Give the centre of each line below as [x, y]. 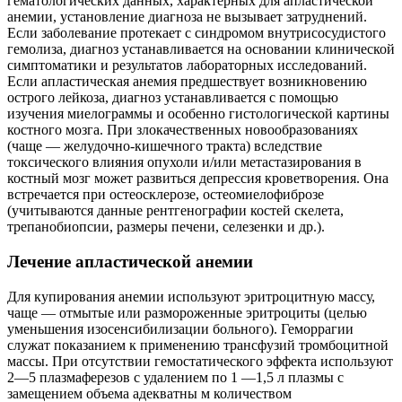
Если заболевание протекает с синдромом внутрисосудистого [197, 33]
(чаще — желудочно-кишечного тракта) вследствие [165, 146]
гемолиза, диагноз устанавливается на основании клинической [201, 49]
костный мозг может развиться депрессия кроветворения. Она [198, 179]
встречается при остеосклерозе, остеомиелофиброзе [166, 195]
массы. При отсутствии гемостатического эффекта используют [200, 361]
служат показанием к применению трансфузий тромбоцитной [198, 345]
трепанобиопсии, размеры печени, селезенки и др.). [166, 227]
